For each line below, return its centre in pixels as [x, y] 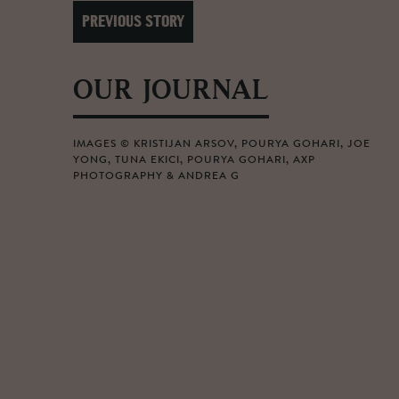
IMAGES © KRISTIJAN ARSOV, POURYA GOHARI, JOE [222, 144]
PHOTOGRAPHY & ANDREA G [156, 176]
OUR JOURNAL [171, 92]
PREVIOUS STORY [133, 23]
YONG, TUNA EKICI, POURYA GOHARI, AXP [194, 160]
